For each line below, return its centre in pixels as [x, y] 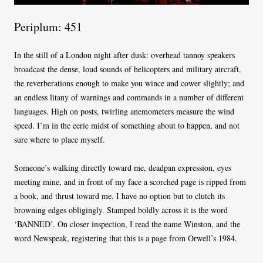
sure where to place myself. [60, 140]
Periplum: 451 [48, 27]
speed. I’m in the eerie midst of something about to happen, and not [127, 126]
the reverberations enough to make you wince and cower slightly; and [129, 83]
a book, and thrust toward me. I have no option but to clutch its [119, 196]
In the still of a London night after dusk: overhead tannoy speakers [124, 55]
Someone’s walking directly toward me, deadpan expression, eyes [123, 168]
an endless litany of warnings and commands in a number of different [129, 97]
